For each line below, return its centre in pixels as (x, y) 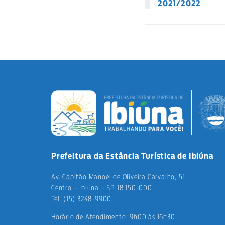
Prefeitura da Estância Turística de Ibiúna (133, 156)
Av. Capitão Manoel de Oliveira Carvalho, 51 (118, 177)
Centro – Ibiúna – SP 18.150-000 (102, 188)
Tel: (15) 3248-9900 (82, 199)
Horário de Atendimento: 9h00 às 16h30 (113, 217)
